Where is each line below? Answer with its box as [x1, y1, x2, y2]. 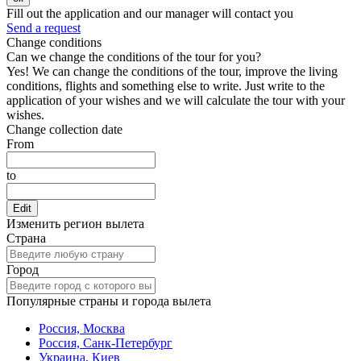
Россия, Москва [39, 322, 125, 336]
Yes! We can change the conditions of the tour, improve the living [6, 64, 338, 79]
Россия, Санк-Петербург [39, 336, 172, 351]
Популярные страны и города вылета [6, 294, 211, 309]
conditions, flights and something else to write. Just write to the [6, 79, 325, 93]
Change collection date [6, 122, 122, 137]
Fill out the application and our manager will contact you [6, 6, 293, 21]
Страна [6, 231, 46, 246]
